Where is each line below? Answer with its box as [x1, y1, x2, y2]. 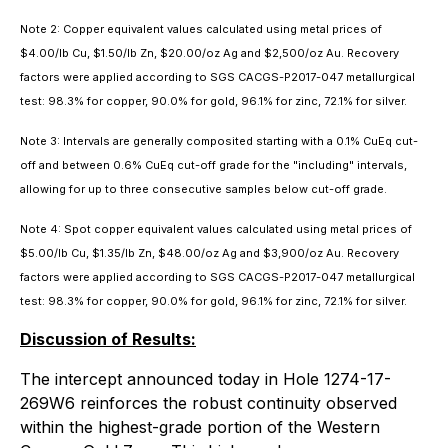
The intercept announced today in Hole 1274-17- [20, 369, 391, 389]
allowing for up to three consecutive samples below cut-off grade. [20, 182, 387, 196]
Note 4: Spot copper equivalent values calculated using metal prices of [20, 222, 412, 236]
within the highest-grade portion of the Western [20, 417, 380, 437]
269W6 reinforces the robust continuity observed [20, 393, 397, 413]
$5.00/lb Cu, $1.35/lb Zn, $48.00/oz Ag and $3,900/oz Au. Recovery [20, 246, 399, 260]
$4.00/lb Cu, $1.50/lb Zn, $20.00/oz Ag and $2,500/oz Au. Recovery [20, 46, 399, 60]
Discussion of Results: [20, 329, 196, 349]
